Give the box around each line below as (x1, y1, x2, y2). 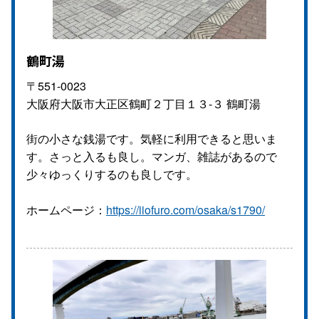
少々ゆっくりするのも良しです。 (26, 165, 197, 182)
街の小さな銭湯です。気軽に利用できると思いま (26, 130, 277, 147)
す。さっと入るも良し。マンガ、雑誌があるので (26, 147, 277, 164)
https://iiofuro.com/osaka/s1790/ (106, 201, 265, 218)
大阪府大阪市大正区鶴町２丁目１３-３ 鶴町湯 (26, 95, 261, 112)
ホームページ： (26, 201, 106, 218)
